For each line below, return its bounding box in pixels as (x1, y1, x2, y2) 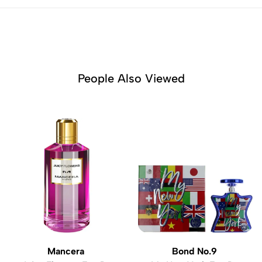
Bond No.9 (171, 246, 219, 257)
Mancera (47, 246, 87, 257)
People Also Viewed (77, 71, 185, 85)
